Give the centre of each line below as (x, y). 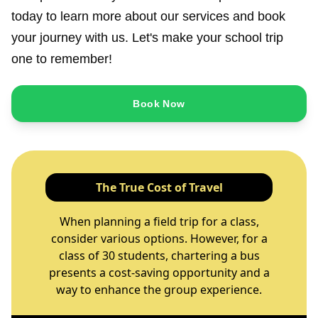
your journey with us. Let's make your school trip (147, 37)
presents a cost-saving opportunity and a (159, 272)
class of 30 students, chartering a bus (159, 255)
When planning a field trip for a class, (159, 221)
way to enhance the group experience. (159, 289)
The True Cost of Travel (159, 187)
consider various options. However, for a (159, 238)
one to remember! (62, 59)
